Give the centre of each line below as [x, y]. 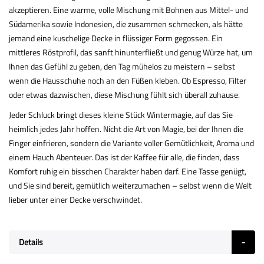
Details [31, 242]
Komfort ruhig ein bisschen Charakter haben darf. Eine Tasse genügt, [128, 171]
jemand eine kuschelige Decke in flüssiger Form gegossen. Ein [116, 38]
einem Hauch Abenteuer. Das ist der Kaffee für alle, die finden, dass [124, 157]
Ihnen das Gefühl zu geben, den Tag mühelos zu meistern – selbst [122, 66]
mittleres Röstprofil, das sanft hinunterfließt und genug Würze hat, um [131, 52]
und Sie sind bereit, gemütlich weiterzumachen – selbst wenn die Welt [130, 185]
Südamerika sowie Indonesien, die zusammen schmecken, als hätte [126, 24]
